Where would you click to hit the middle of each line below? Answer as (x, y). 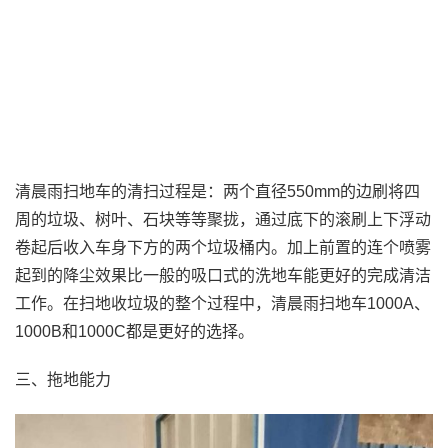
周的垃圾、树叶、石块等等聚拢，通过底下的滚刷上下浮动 (223, 220)
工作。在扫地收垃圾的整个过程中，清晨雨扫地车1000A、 (222, 304)
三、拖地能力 (63, 380)
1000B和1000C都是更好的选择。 (134, 332)
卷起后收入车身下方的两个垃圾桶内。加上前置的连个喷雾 (223, 248)
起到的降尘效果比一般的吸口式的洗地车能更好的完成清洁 (223, 276)
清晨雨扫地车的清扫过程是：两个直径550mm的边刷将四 (217, 192)
